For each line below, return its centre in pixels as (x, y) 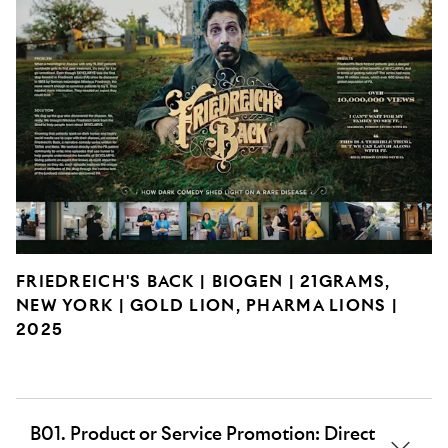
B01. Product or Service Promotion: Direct (202, 433)
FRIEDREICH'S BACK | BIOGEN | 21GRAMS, (203, 281)
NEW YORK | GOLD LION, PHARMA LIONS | (207, 305)
